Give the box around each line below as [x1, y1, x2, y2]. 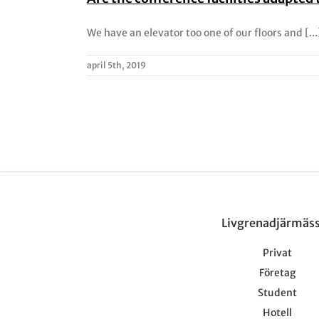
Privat [263, 246, 292, 259]
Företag [259, 266, 296, 279]
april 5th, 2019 [87, 60, 146, 70]
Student [258, 286, 297, 299]
